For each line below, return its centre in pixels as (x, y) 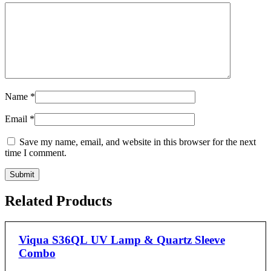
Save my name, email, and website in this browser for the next (138, 142)
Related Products (58, 201)
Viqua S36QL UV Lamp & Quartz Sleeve (122, 240)
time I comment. (36, 153)
